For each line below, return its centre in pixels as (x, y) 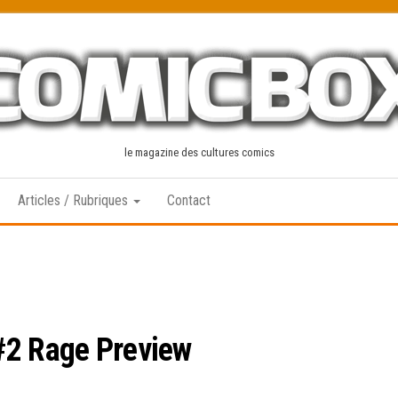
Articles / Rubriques (75, 200)
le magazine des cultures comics (199, 152)
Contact (189, 200)
